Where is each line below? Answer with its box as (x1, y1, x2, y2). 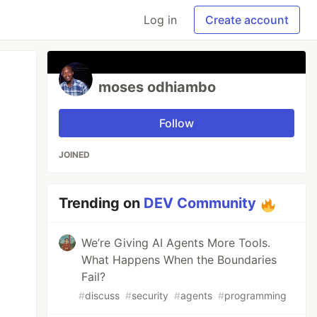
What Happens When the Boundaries (81, 253, 277, 267)
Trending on (59, 195, 144, 212)
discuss (85, 289, 120, 301)
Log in (144, 13, 177, 27)
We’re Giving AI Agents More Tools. (81, 236, 271, 250)
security (132, 289, 169, 301)
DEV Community (144, 195, 257, 212)
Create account (205, 13, 289, 27)
